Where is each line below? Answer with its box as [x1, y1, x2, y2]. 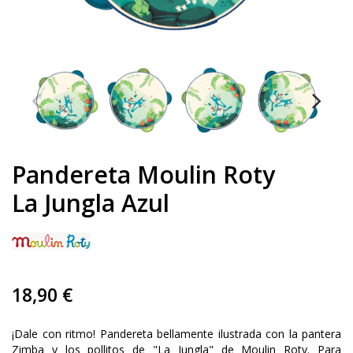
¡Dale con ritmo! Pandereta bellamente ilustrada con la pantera [12, 326, 341, 342]
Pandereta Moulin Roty [12, 158, 275, 191]
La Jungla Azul [12, 187, 169, 220]
